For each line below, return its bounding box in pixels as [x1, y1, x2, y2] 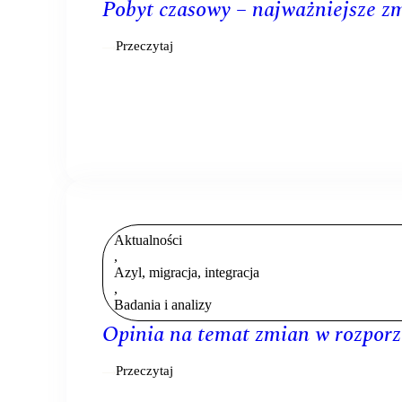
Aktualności [114, 232, 182, 249]
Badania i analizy [114, 297, 212, 313]
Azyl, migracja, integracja [114, 265, 259, 281]
